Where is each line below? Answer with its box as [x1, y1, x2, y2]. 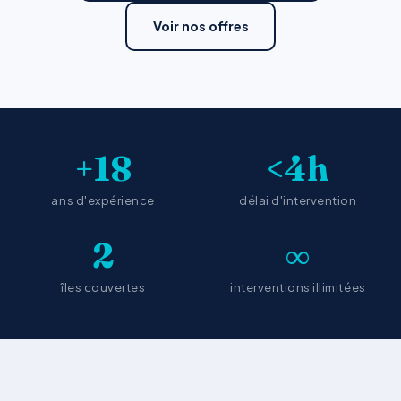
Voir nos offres [152, 18, 249, 35]
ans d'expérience [51, 192, 155, 208]
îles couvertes [61, 279, 146, 295]
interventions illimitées [230, 279, 366, 295]
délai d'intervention [239, 192, 357, 208]
